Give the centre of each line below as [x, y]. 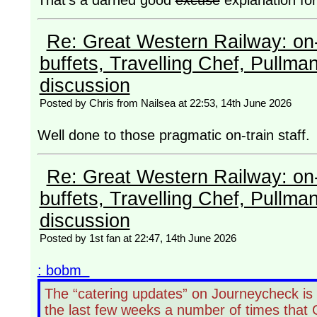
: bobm [63, 271]
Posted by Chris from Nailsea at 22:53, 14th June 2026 [165, 103]
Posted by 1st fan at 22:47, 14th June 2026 [138, 238]
